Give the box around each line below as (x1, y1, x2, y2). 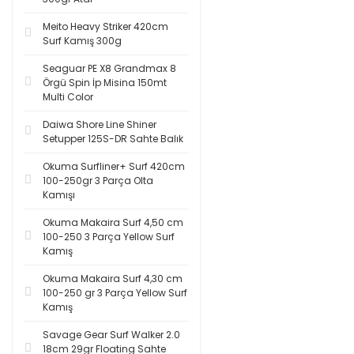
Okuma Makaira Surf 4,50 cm (43, 216, 183, 229)
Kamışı (43, 188, 75, 201)
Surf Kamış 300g (43, 34, 122, 47)
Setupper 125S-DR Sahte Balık (43, 132, 183, 145)
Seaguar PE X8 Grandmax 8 (43, 62, 176, 75)
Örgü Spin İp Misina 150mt (43, 76, 167, 89)
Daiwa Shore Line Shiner (43, 118, 156, 131)
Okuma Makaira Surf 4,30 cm (43, 272, 183, 285)
